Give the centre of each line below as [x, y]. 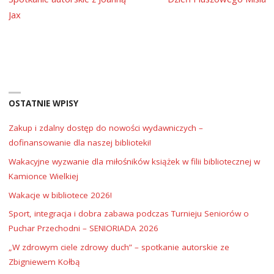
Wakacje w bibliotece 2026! [60, 195]
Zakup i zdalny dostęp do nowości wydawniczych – [106, 128]
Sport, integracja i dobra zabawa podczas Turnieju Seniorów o [128, 214]
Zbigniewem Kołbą [44, 262]
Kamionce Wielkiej [43, 176]
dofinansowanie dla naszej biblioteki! [80, 143]
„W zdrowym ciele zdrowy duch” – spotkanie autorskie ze [119, 247]
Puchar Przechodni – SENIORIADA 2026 [83, 228]
